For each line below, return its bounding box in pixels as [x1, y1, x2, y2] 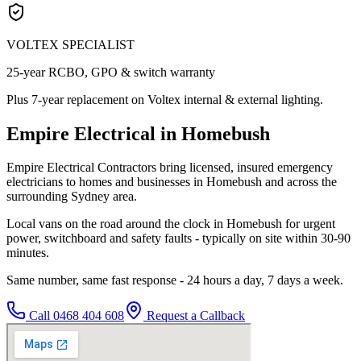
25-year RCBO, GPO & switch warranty [6, 64, 215, 79]
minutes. [6, 246, 49, 260]
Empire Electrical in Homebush [6, 122, 270, 144]
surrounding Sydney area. [6, 189, 137, 204]
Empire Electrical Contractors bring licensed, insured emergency [6, 160, 333, 175]
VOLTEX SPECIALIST [6, 37, 135, 52]
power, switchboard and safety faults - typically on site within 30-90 [6, 231, 351, 246]
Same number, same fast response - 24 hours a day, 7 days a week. [6, 273, 343, 288]
